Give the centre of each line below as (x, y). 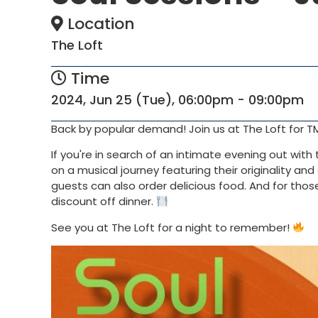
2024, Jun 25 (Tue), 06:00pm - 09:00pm (177, 99)
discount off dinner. (104, 202)
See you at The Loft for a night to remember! (172, 227)
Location (99, 23)
